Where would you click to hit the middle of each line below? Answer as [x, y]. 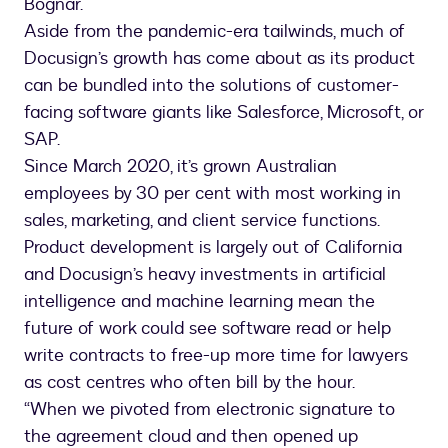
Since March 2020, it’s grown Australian [180, 167]
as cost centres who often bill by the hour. [189, 383]
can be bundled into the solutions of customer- [211, 86]
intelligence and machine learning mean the [199, 302]
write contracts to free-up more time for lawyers [216, 356]
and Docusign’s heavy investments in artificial [205, 275]
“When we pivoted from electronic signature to [209, 410]
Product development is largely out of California [213, 248]
